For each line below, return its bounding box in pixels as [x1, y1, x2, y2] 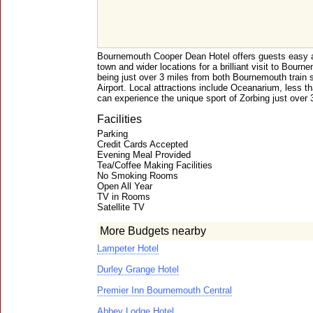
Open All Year [97, 181, 152, 191]
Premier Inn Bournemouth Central [97, 285, 232, 296]
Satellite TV [97, 202, 145, 212]
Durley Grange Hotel [97, 264, 179, 275]
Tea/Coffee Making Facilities [97, 160, 212, 170]
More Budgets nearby [100, 225, 206, 237]
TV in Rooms [97, 191, 150, 202]
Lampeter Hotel [97, 243, 159, 254]
